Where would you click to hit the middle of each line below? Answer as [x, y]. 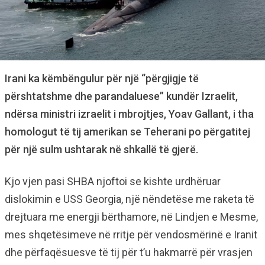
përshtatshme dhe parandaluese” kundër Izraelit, [121, 96]
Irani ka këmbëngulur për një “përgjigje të [102, 78]
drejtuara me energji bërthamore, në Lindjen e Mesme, [131, 217]
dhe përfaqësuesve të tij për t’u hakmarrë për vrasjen [129, 252]
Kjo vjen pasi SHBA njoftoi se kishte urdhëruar [113, 181]
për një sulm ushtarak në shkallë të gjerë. [101, 149]
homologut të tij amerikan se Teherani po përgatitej [127, 132]
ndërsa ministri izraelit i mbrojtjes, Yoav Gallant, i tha [129, 114]
